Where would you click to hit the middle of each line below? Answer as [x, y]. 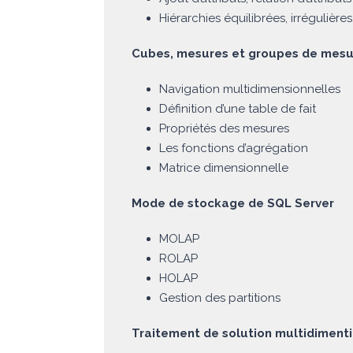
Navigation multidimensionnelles [250, 89]
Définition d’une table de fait [238, 109]
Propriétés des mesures [224, 129]
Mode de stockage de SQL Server [233, 204]
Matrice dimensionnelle [224, 168]
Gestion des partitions [220, 298]
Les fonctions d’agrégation [234, 149]
